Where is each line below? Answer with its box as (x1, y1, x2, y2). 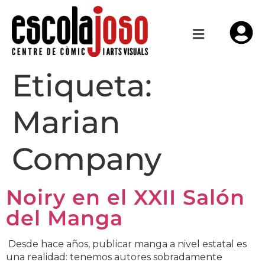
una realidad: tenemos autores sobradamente (6, 251, 222, 263)
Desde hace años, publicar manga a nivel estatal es (6, 238, 247, 250)
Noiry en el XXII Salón (6, 184, 245, 210)
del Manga (6, 205, 123, 231)
